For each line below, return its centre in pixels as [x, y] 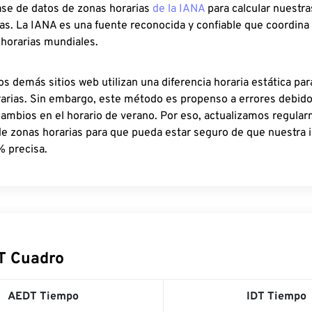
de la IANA [179, 9]
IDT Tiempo [276, 297]
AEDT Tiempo [43, 297]
